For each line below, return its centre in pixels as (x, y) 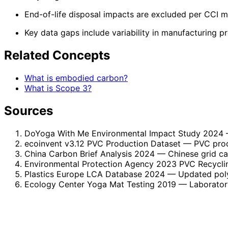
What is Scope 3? (58, 88)
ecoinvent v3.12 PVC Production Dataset (103, 144)
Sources (28, 111)
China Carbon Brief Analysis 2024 (90, 154)
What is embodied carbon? (76, 78)
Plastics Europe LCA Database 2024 (95, 174)
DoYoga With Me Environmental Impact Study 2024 (124, 133)
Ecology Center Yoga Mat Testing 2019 (100, 184)
